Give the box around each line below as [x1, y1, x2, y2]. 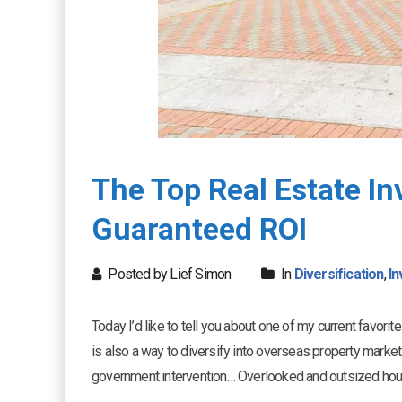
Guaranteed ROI [92, 211, 307, 247]
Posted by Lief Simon [105, 266, 232, 283]
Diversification [293, 266, 384, 283]
